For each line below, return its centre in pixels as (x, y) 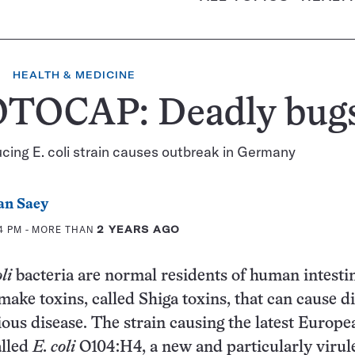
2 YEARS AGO (139, 229)
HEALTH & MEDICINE (74, 75)
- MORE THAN (59, 229)
